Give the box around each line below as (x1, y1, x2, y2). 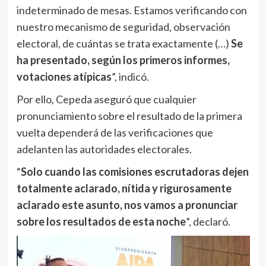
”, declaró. (185, 215, 230, 229)
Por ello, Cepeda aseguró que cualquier (16, 93, 197, 106)
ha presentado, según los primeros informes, (16, 53, 230, 67)
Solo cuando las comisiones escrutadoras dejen (20, 165, 249, 179)
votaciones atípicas (16, 70, 112, 84)
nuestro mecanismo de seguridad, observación (16, 20, 230, 34)
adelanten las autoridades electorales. (16, 142, 192, 156)
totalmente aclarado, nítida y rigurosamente (16, 182, 232, 195)
